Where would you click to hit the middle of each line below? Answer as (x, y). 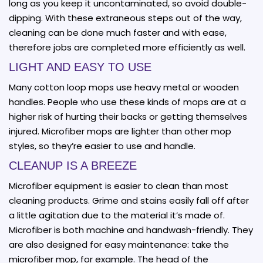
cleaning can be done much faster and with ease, (118, 32)
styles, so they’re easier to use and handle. (102, 146)
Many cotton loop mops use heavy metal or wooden (124, 87)
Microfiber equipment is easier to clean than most (119, 186)
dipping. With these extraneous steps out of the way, (125, 18)
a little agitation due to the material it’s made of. (117, 215)
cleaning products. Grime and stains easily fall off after (129, 200)
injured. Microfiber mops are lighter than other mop (120, 131)
